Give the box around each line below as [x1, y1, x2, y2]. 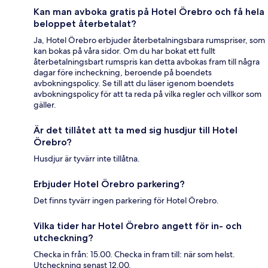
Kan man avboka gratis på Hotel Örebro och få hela [33, 6, 264, 18]
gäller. [33, 99, 56, 111]
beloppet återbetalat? [33, 18, 136, 30]
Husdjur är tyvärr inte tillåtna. [33, 153, 140, 165]
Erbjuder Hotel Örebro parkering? [33, 178, 185, 190]
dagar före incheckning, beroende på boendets [33, 67, 212, 78]
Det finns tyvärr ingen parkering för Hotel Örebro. [33, 195, 219, 206]
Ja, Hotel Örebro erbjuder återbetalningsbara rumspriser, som [33, 35, 265, 46]
